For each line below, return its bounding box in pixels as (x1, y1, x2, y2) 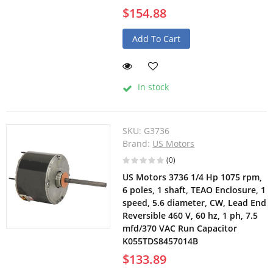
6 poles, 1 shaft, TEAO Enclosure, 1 (122, 184, 266, 196)
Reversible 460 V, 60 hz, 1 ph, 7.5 (122, 210, 258, 222)
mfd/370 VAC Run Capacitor (122, 222, 238, 235)
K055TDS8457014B (122, 235, 199, 247)
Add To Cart (132, 33, 181, 45)
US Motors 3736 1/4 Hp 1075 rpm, (122, 171, 263, 183)
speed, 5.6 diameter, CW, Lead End (122, 197, 267, 209)
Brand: (122, 138, 153, 150)
